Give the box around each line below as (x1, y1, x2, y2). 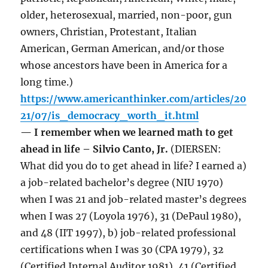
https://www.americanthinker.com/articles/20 (20, 93, 247, 105)
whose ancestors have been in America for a (20, 59, 228, 72)
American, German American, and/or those (20, 42, 225, 55)
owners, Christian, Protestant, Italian (20, 26, 197, 38)
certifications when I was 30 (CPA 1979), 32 (20, 243, 224, 256)
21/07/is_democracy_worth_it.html (20, 109, 199, 122)
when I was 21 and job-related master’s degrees (20, 193, 247, 206)
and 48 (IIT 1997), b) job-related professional (20, 227, 236, 239)
